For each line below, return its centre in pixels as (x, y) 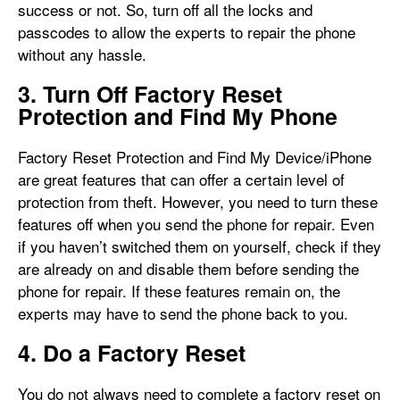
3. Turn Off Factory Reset (150, 94)
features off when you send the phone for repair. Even (196, 224)
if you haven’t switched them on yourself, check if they (200, 246)
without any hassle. (82, 54)
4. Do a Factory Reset (132, 353)
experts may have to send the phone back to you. (183, 313)
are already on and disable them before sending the (188, 269)
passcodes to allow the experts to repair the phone (187, 32)
